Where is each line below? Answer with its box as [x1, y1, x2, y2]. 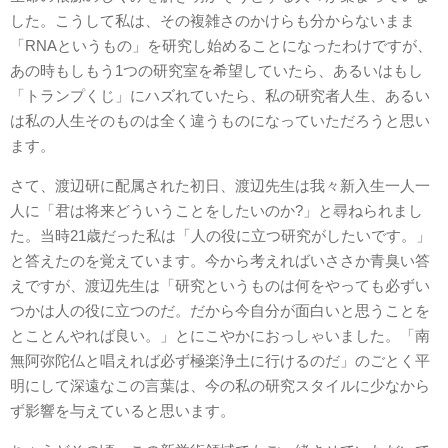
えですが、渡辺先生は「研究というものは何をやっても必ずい [10, 277, 430, 294]
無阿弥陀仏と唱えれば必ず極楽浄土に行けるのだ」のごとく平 [10, 352, 430, 369]
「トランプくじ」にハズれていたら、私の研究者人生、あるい [10, 87, 430, 104]
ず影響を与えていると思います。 [10, 402, 235, 419]
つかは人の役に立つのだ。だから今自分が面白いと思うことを [10, 302, 430, 319]
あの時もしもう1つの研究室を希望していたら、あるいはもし [10, 62, 423, 79]
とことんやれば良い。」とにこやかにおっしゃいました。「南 [10, 327, 430, 344]
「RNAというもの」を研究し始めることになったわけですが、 [10, 37, 432, 54]
